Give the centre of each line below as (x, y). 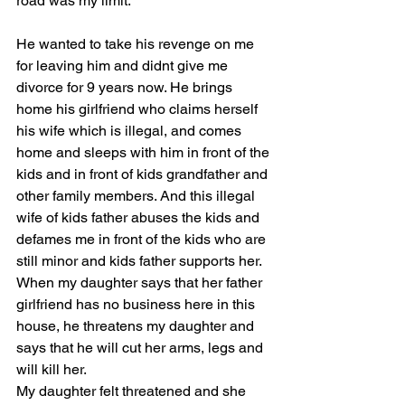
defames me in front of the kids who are (143, 240)
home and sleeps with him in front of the (145, 153)
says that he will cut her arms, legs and (141, 348)
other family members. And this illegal (137, 196)
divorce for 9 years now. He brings (126, 88)
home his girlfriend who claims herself (139, 109)
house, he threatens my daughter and (137, 326)
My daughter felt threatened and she (133, 391)
